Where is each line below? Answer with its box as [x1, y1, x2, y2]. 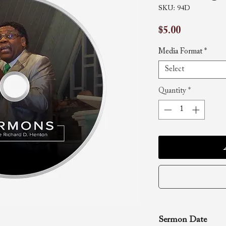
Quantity [158, 87, 186, 95]
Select [165, 66, 184, 73]
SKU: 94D [158, 5, 190, 12]
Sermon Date [158, 215, 207, 224]
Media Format [158, 48, 202, 55]
